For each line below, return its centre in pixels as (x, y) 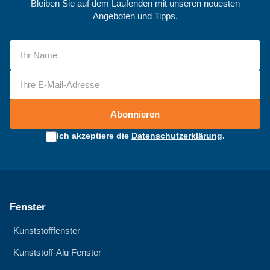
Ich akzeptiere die (94, 136)
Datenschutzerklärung (177, 136)
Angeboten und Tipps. (135, 16)
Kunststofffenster (47, 231)
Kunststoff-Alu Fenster (57, 253)
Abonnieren (135, 115)
